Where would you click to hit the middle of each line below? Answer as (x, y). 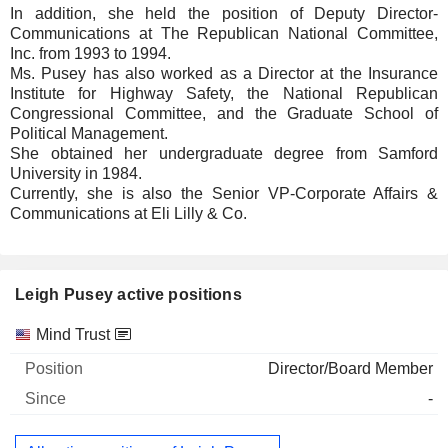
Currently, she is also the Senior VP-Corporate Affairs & (224, 193)
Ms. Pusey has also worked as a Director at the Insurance (224, 73)
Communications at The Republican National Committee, (224, 33)
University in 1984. (76, 173)
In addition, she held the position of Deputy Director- (224, 13)
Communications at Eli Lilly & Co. (128, 213)
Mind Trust (73, 334)
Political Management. (89, 133)
